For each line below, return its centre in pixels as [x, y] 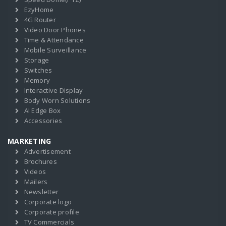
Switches [38, 70]
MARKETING [30, 141]
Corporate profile [51, 212]
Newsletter [41, 192]
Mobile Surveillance [55, 50]
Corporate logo [48, 202]
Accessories [43, 121]
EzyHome [39, 10]
